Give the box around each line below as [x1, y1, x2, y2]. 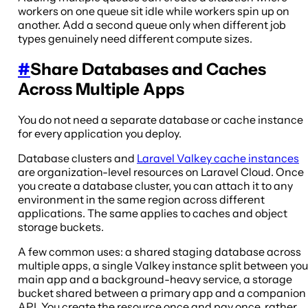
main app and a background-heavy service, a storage [18, 272, 292, 286]
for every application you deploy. [18, 126, 181, 140]
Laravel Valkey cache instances [137, 151, 299, 165]
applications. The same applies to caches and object [18, 206, 287, 220]
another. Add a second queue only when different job [18, 18, 286, 32]
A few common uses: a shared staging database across [18, 244, 301, 258]
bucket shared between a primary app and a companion [18, 285, 306, 300]
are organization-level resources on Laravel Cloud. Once [18, 164, 304, 179]
